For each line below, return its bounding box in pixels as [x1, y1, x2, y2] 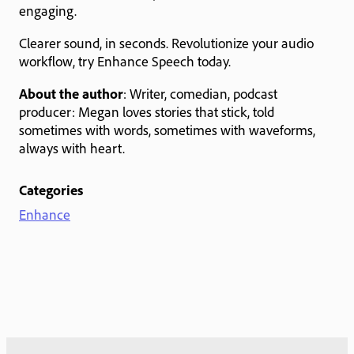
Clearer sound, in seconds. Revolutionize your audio [19, 33, 314, 51]
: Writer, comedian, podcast [123, 84, 277, 102]
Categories [19, 180, 83, 198]
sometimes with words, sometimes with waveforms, [19, 120, 315, 138]
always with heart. [19, 138, 125, 156]
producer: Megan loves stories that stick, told [19, 102, 274, 120]
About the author [19, 84, 123, 102]
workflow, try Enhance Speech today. [19, 51, 231, 70]
